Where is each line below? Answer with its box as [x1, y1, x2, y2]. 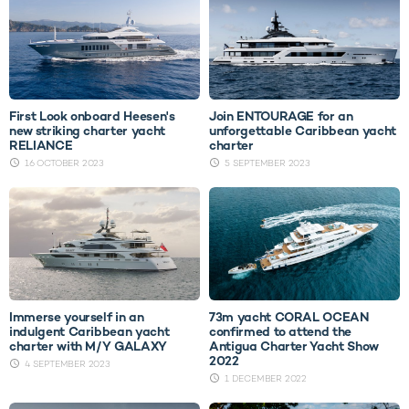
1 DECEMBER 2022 [225, 372, 307, 385]
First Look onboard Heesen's [9, 108, 175, 125]
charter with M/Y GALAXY [9, 338, 167, 355]
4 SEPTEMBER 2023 [25, 358, 110, 371]
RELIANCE [9, 137, 73, 154]
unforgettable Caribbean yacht [209, 122, 396, 140]
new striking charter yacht [9, 122, 165, 140]
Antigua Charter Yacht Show [209, 338, 378, 355]
